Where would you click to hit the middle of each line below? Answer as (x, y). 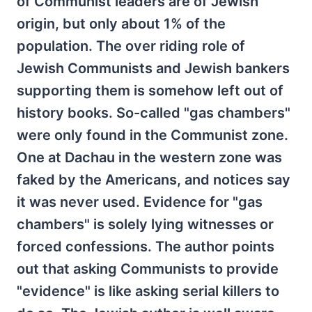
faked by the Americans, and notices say (154, 180)
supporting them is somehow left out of (150, 91)
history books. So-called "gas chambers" (154, 113)
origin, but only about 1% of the (121, 24)
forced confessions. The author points (146, 247)
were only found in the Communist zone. (153, 135)
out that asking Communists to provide (148, 269)
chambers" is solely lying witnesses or (145, 224)
